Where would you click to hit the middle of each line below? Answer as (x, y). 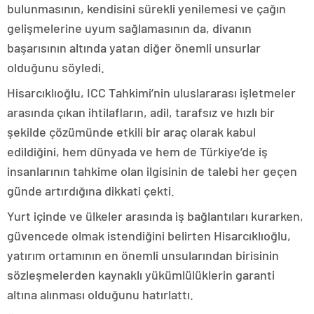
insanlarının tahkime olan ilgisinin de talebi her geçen (152, 171)
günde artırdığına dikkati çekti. (91, 191)
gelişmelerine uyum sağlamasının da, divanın (129, 28)
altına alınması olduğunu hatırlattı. (100, 294)
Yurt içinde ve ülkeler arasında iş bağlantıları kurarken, (155, 216)
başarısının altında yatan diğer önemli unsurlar (134, 48)
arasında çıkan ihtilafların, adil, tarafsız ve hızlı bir (141, 112)
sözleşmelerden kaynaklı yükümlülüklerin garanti (141, 275)
